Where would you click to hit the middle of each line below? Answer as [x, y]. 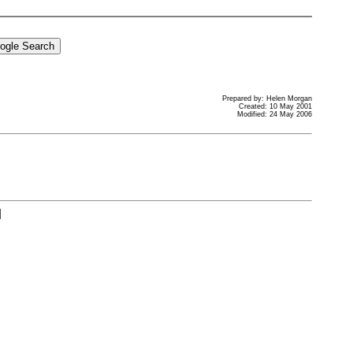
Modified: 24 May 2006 [274, 114]
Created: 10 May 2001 [275, 106]
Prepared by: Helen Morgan [267, 98]
